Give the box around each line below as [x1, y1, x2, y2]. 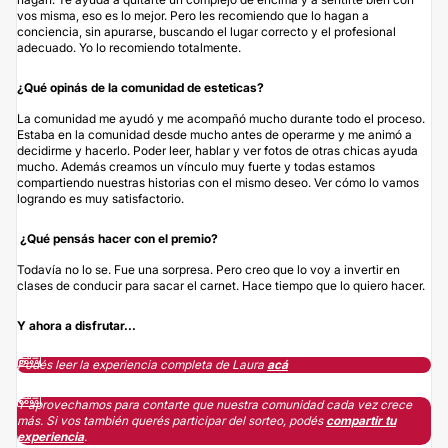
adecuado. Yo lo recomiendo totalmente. [17, 39, 244, 55]
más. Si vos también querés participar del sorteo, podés [17, 412, 326, 428]
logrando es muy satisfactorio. [17, 190, 184, 206]
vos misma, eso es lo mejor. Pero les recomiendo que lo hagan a [17, 7, 369, 23]
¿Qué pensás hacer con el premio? [17, 230, 218, 246]
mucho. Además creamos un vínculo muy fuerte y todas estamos [17, 158, 375, 174]
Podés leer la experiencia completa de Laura [17, 356, 267, 372]
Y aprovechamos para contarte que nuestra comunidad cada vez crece [17, 396, 412, 412]
